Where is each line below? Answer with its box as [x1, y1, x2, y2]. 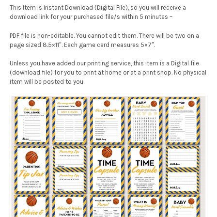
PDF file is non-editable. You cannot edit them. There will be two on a [10, 31, 199, 39]
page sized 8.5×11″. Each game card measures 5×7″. [10, 41, 155, 48]
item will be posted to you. [10, 78, 84, 86]
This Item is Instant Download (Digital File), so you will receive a [10, 4, 186, 12]
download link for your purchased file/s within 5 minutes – [10, 13, 172, 21]
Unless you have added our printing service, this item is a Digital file [10, 60, 199, 67]
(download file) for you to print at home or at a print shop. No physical [10, 69, 206, 77]
